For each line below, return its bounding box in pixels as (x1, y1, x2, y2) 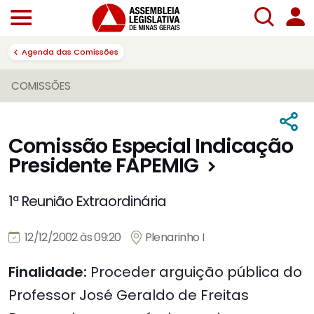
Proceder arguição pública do (87, 262, 302, 282)
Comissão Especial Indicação (8, 132, 293, 161)
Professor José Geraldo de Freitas (8, 285, 249, 306)
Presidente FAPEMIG (8, 151, 198, 180)
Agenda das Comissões (22, 46, 119, 57)
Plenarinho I (142, 228, 205, 245)
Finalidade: (8, 262, 87, 282)
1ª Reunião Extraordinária (8, 191, 166, 212)
